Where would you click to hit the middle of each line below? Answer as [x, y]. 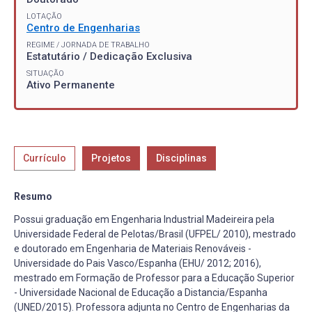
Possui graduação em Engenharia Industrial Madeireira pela [144, 219]
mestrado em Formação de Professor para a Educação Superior [154, 278]
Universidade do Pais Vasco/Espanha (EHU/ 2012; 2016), [138, 263]
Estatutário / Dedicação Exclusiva [109, 56]
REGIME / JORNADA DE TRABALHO [88, 45]
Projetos [111, 158]
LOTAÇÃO [44, 16]
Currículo [45, 158]
